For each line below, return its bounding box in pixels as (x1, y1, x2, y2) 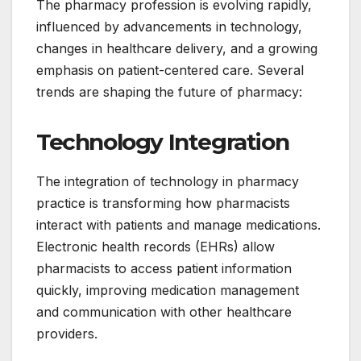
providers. (36, 326, 98, 342)
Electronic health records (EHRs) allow (36, 239, 275, 255)
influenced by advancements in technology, (36, 19, 302, 35)
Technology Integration (36, 128, 289, 156)
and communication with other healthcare (36, 304, 292, 321)
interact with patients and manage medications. (36, 217, 321, 234)
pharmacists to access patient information (36, 260, 292, 277)
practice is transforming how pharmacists (36, 195, 290, 212)
